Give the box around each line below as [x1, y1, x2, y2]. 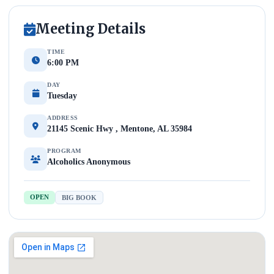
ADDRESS [47, 114, 78, 121]
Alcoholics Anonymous [47, 157, 130, 166]
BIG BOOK [62, 194, 97, 201]
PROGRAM [47, 147, 81, 154]
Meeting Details [35, 20, 146, 37]
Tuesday [47, 91, 77, 100]
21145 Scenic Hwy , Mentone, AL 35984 [47, 124, 192, 133]
